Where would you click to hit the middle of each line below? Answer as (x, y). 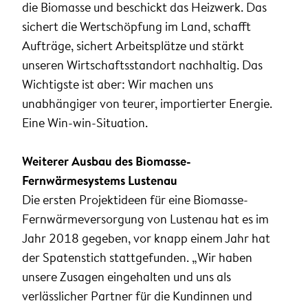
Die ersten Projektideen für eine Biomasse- (135, 200)
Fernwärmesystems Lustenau (100, 181)
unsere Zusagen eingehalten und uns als (126, 277)
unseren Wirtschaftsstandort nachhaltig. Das (142, 65)
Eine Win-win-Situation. (85, 123)
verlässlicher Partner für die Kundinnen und (137, 296)
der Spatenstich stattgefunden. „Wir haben (137, 258)
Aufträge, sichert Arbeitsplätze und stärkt (133, 46)
